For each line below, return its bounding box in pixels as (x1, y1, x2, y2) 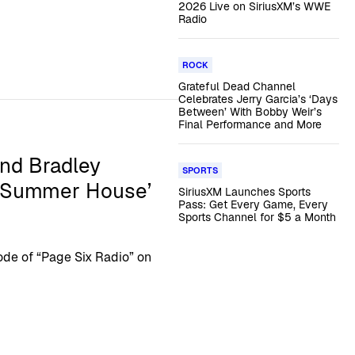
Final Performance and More (177, 117, 322, 132)
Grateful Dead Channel (177, 79, 296, 94)
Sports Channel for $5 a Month (177, 210, 336, 224)
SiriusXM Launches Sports (177, 185, 311, 199)
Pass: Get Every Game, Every (177, 197, 328, 212)
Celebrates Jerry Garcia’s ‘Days (177, 92, 338, 106)
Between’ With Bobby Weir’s (177, 105, 322, 119)
